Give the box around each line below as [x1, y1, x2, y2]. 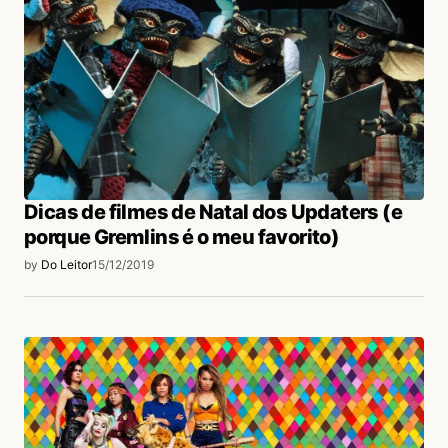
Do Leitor [41, 257, 92, 273]
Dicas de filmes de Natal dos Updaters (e [24, 200, 402, 225]
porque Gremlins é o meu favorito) [24, 225, 340, 250]
